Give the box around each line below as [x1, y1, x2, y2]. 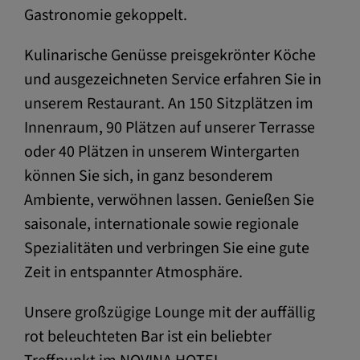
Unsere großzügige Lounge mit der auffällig [24, 301, 315, 324]
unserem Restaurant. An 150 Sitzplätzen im [24, 92, 313, 115]
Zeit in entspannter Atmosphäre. [24, 260, 243, 284]
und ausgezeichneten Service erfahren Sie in [24, 67, 321, 91]
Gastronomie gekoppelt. [24, 3, 187, 27]
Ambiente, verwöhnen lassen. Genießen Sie [24, 188, 314, 211]
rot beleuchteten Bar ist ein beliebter [24, 325, 272, 348]
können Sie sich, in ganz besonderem [24, 164, 273, 187]
